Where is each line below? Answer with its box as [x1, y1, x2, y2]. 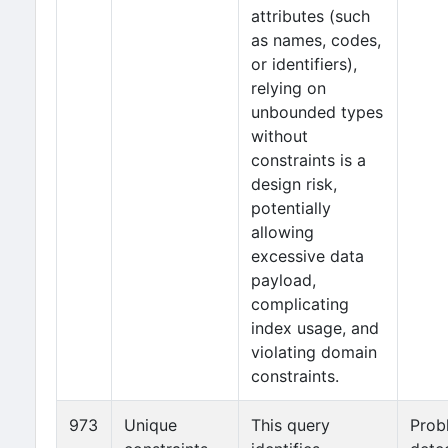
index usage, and [251, 318, 379, 338]
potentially [251, 198, 331, 218]
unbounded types [251, 102, 383, 122]
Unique [124, 415, 177, 435]
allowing [251, 222, 314, 242]
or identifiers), [251, 54, 357, 74]
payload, [251, 270, 316, 290]
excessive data [251, 246, 364, 266]
